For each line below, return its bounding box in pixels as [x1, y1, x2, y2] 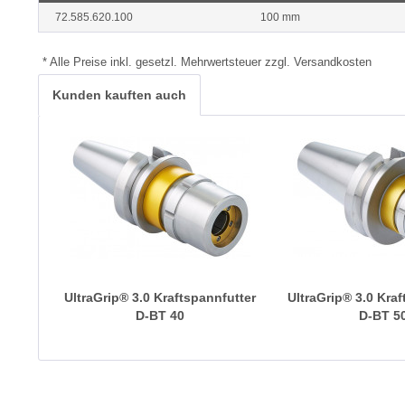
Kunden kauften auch [52, 88, 186, 102]
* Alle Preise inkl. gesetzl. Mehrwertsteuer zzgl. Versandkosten [42, 55, 372, 69]
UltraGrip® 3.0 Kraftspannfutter [63, 290, 256, 305]
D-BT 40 [135, 308, 184, 323]
